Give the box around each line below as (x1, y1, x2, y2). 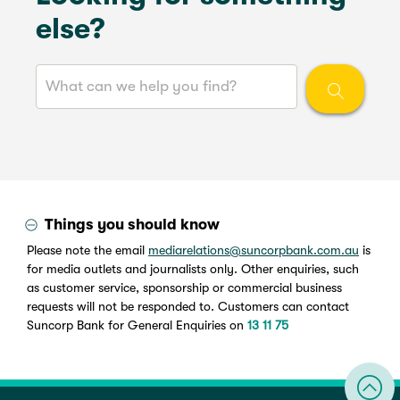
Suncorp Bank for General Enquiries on (27, 317, 247, 332)
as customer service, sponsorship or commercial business (27, 279, 342, 295)
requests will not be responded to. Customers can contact (27, 298, 349, 313)
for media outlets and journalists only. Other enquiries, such (27, 261, 359, 276)
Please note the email (27, 242, 148, 257)
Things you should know (45, 216, 220, 234)
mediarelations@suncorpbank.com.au (148, 242, 359, 257)
